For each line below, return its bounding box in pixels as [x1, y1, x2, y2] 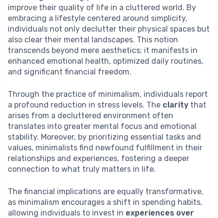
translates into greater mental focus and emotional [8, 122, 197, 131]
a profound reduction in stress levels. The [8, 100, 163, 110]
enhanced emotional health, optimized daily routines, [8, 56, 203, 66]
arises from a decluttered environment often [8, 111, 173, 121]
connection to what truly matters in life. [8, 164, 156, 174]
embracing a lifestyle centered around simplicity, [8, 14, 187, 23]
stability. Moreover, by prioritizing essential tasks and [8, 132, 201, 142]
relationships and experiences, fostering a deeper [8, 154, 189, 163]
